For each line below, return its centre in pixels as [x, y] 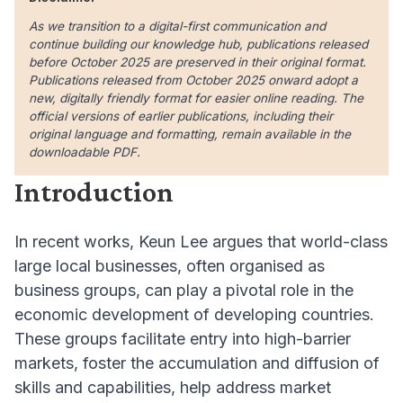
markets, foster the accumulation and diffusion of [197, 363]
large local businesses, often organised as [170, 266]
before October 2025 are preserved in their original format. [197, 63]
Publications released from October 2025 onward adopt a [193, 81]
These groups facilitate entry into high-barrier [183, 339]
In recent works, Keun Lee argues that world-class [201, 242]
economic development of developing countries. [194, 315]
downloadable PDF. [85, 152]
